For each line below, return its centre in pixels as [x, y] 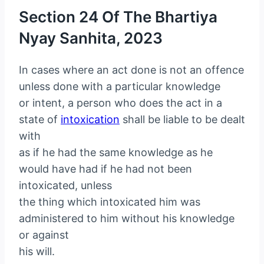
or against [44, 235]
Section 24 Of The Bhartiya [118, 17]
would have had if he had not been [105, 169]
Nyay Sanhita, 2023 [91, 38]
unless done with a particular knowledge [120, 86]
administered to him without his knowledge [127, 218]
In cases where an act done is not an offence [131, 70]
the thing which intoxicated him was [110, 202]
